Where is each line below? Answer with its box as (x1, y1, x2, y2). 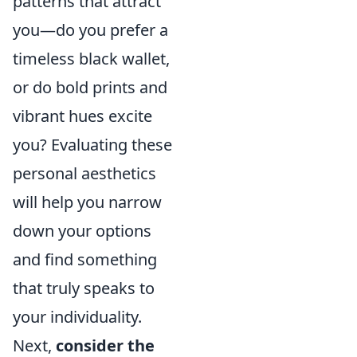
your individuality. (13, 306, 142, 328)
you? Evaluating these (13, 134, 172, 155)
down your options (13, 220, 151, 241)
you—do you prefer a (13, 19, 168, 41)
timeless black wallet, (13, 48, 170, 69)
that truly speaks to (13, 277, 155, 299)
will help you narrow (13, 191, 162, 213)
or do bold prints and (13, 76, 167, 98)
